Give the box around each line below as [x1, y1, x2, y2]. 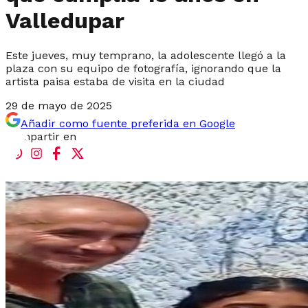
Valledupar [5, 8, 124, 34]
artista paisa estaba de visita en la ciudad [5, 74, 225, 88]
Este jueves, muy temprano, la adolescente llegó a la [5, 48, 286, 62]
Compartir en [5, 129, 76, 143]
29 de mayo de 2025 [5, 98, 112, 112]
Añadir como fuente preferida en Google [21, 116, 235, 130]
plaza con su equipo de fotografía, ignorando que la [5, 61, 281, 75]
